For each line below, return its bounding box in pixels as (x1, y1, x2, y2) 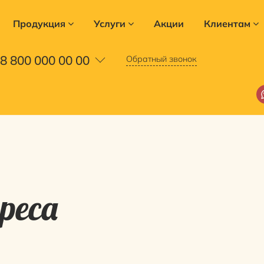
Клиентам (203, 18, 250, 29)
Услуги (93, 18, 126, 29)
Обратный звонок (126, 53, 197, 64)
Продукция (12, 18, 65, 29)
